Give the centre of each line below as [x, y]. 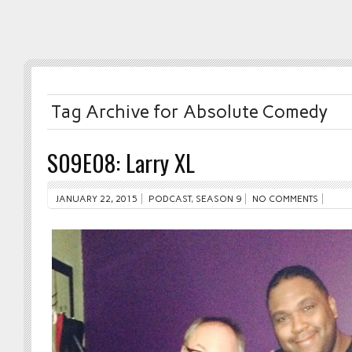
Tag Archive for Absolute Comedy [190, 112]
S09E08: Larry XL [121, 162]
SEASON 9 [218, 199]
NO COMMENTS [285, 199]
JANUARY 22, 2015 [97, 199]
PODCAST [170, 199]
